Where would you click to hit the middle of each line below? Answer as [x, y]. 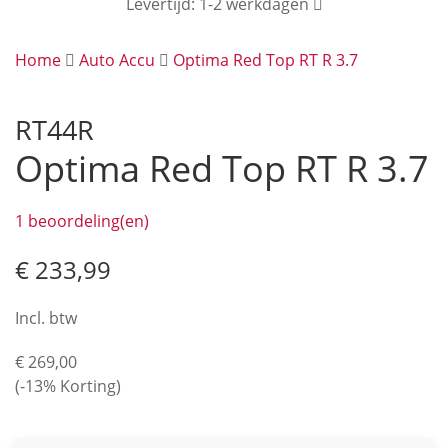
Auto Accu [117, 60]
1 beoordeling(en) [82, 221]
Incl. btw [46, 318]
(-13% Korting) [68, 386]
